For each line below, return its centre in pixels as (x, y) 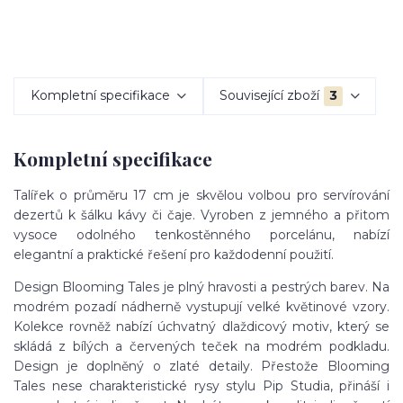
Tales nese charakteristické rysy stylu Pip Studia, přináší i (201, 386)
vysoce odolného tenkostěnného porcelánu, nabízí (201, 235)
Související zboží (270, 96)
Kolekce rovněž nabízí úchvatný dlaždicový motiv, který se (201, 327)
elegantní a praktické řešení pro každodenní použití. (174, 255)
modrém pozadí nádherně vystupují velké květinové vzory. (201, 307)
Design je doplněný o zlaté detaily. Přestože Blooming (201, 367)
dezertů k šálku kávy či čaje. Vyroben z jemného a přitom (201, 215)
